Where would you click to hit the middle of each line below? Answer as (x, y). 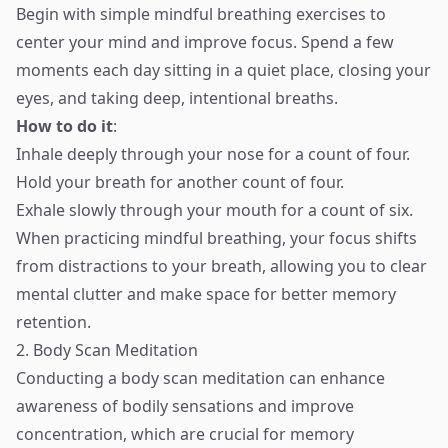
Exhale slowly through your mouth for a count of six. (214, 210)
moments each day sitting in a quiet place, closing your (223, 70)
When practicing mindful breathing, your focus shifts (216, 238)
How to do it (64, 126)
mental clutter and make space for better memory (206, 294)
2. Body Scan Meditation (107, 350)
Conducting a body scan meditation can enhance (200, 378)
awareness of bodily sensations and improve (185, 406)
